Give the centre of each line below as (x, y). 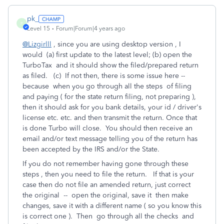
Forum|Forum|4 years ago (90, 28)
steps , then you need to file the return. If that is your (108, 174)
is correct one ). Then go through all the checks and (108, 216)
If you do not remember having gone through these (105, 164)
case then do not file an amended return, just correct (106, 185)
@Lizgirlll (37, 44)
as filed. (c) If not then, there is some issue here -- (104, 76)
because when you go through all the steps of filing (107, 86)
